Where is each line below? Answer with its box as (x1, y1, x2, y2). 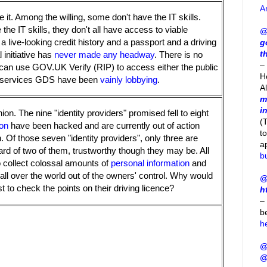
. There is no (154, 49, 203, 60)
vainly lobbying (100, 74, 157, 85)
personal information (111, 158, 190, 169)
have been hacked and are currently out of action (8, 120, 200, 131)
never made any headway (54, 49, 154, 60)
